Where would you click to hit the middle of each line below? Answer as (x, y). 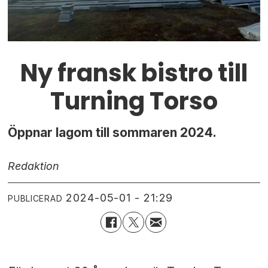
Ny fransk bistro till (134, 73)
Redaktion (34, 166)
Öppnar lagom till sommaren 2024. (112, 133)
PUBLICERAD (35, 198)
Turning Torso (134, 101)
